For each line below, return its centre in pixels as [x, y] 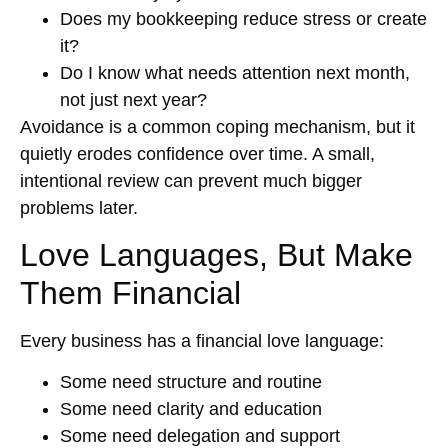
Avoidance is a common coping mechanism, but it [217, 126]
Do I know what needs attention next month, [235, 72]
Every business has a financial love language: [202, 341]
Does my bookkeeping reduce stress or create [243, 18]
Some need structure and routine [191, 382]
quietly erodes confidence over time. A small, [197, 153]
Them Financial [130, 293]
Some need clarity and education [191, 409]
